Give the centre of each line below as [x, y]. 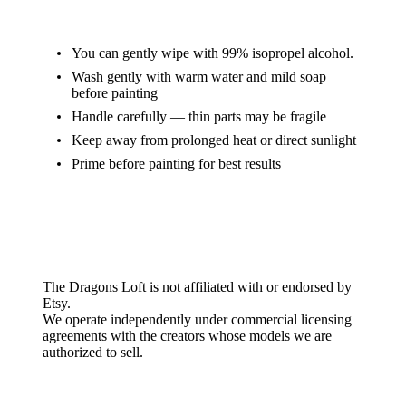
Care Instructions [203, 19]
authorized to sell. [93, 352]
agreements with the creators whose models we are [187, 336]
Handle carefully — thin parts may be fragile [199, 116]
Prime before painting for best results [176, 164]
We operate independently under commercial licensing [197, 319]
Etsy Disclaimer [203, 252]
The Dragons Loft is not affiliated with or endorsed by [197, 287]
